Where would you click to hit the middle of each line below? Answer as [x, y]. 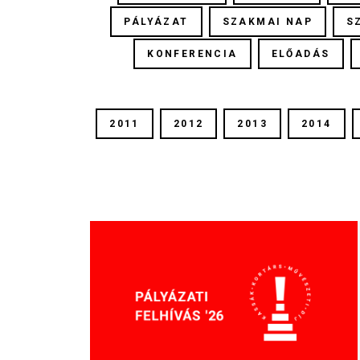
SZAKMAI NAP [267, 22]
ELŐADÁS [301, 54]
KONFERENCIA [192, 54]
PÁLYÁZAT [156, 22]
